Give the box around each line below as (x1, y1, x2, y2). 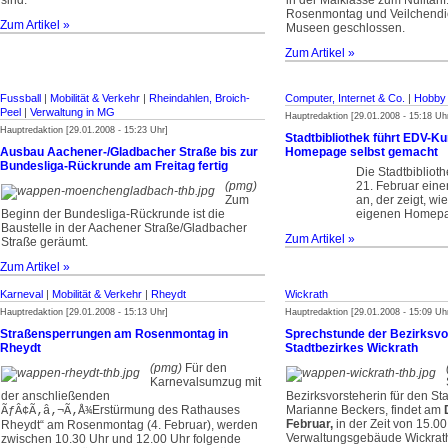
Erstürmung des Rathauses (92, 403, 240, 417)
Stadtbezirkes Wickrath (285, 341, 418, 355)
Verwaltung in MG (30, 106, 115, 118)
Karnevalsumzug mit (150, 375, 261, 389)
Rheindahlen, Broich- (149, 92, 250, 104)
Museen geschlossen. (286, 21, 405, 35)
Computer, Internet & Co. (285, 92, 405, 104)
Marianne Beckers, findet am (286, 403, 444, 417)
